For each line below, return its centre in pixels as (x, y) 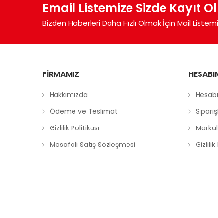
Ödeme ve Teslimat (84, 111)
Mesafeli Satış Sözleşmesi (92, 144)
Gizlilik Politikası (74, 128)
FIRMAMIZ (61, 74)
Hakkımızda (69, 95)
